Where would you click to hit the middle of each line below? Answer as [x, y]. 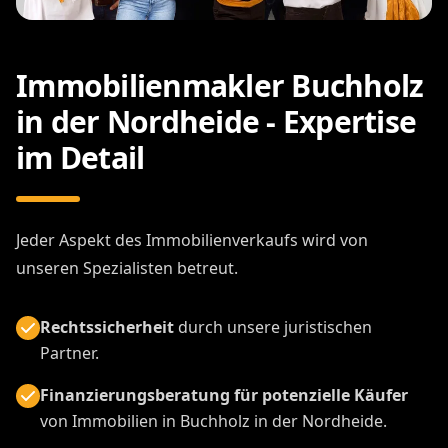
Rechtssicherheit [107, 326]
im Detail [80, 157]
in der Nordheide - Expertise [216, 121]
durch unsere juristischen [273, 326]
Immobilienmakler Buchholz [220, 85]
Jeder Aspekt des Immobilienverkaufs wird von [192, 239]
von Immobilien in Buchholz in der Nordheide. [213, 420]
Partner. [69, 352]
